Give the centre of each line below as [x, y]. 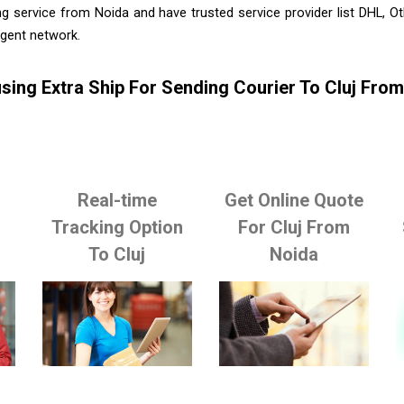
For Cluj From [294, 227]
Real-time [117, 200]
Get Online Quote [294, 200]
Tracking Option [117, 227]
